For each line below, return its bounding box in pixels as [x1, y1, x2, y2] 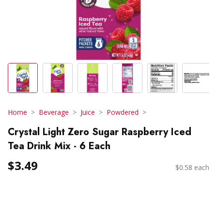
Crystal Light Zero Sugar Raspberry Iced [8, 124, 191, 139]
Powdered [107, 108, 139, 117]
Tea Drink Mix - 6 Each [8, 139, 110, 153]
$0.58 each [175, 163, 209, 172]
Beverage [39, 108, 69, 117]
